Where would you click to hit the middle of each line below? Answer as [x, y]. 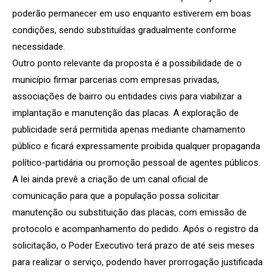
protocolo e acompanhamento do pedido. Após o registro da [135, 229]
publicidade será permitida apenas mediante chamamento [129, 129]
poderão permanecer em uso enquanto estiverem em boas [132, 13]
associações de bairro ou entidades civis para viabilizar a [127, 96]
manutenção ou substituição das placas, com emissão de [130, 212]
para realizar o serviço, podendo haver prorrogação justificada [137, 262]
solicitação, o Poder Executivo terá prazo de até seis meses [134, 245]
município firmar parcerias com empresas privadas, [116, 79]
